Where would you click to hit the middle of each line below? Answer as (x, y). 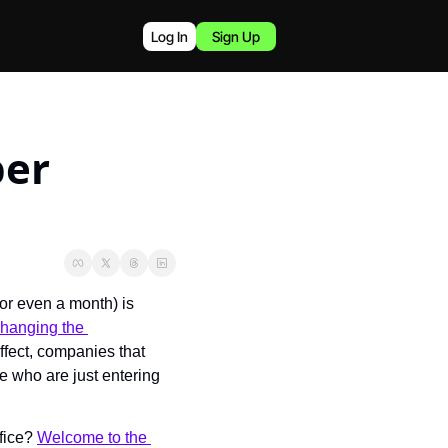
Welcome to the (92, 437)
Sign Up (236, 36)
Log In (169, 36)
